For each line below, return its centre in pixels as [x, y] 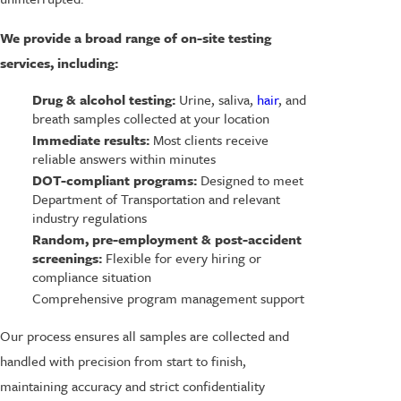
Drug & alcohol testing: [103, 99]
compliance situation [91, 277]
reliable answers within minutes [124, 158]
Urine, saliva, [216, 99]
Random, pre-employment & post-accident [166, 239]
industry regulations [89, 218]
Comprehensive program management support [168, 299]
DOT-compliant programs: [114, 180]
